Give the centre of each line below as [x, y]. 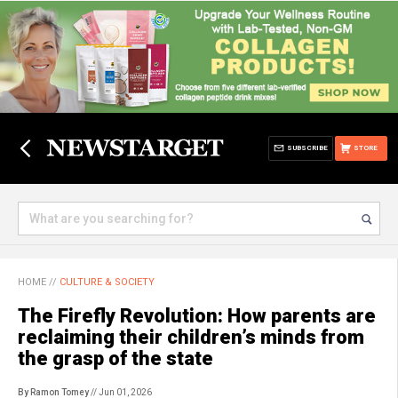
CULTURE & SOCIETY [107, 282]
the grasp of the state [115, 358]
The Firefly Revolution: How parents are [197, 316]
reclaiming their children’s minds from [191, 337]
